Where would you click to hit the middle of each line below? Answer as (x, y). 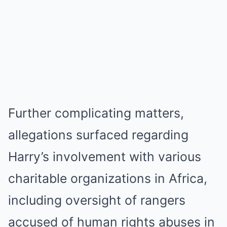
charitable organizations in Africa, (108, 179)
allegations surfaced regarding (98, 135)
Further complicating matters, (96, 113)
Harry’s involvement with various (105, 157)
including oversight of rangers (97, 200)
